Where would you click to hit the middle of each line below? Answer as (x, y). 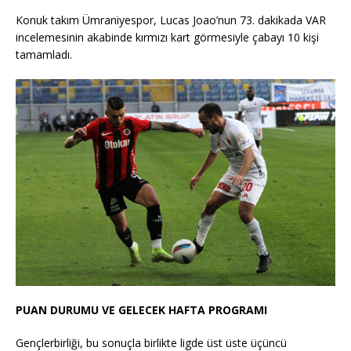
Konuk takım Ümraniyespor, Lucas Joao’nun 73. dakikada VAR (171, 20)
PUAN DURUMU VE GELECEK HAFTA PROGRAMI (141, 310)
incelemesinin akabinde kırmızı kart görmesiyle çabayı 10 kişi (167, 38)
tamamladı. (44, 55)
